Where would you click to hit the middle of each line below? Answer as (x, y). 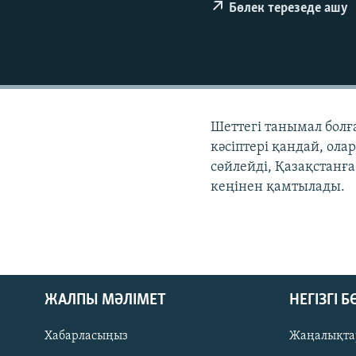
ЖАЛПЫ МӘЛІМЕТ (105, 301)
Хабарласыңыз (86, 337)
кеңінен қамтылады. (278, 188)
